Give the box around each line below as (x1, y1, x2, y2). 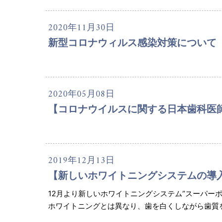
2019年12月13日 (48, 153, 114, 169)
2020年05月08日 (48, 87, 114, 103)
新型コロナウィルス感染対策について (48, 37, 217, 49)
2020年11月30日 (48, 20, 114, 36)
